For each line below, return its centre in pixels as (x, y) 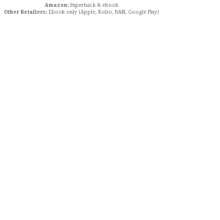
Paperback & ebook (94, 5)
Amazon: (57, 5)
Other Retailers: (26, 12)
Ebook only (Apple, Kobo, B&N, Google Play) (103, 12)
